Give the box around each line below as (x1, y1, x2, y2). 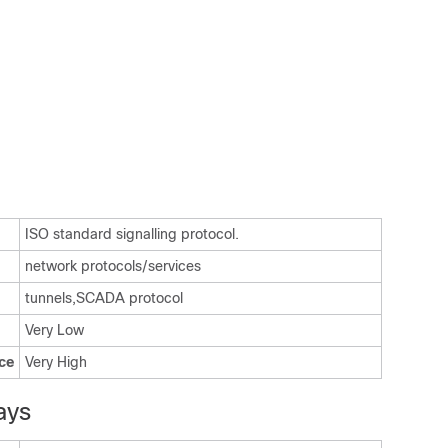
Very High (25, 354, 87, 370)
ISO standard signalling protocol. (25, 226, 239, 242)
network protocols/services (25, 258, 201, 274)
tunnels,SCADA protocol (25, 290, 183, 306)
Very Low (25, 322, 84, 338)
